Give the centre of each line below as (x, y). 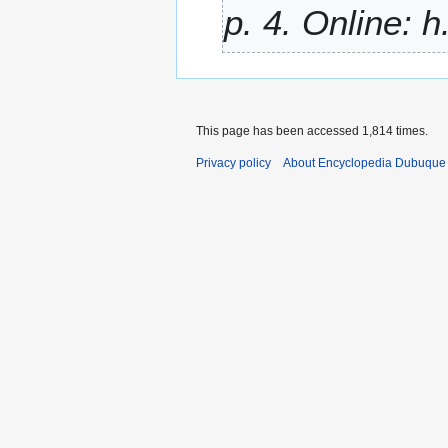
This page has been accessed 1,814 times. (312, 130)
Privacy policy (233, 162)
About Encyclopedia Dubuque (364, 162)
